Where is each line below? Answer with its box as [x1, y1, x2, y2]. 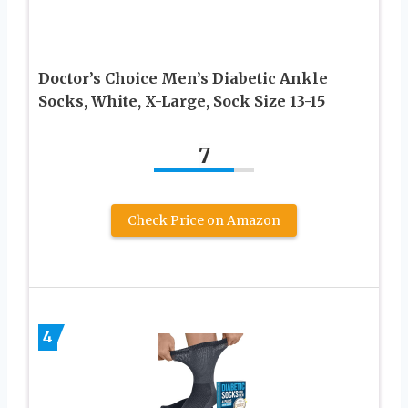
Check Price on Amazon [127, 211, 280, 229]
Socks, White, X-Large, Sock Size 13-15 [38, 91, 325, 110]
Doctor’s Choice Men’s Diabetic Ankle [38, 68, 328, 87]
